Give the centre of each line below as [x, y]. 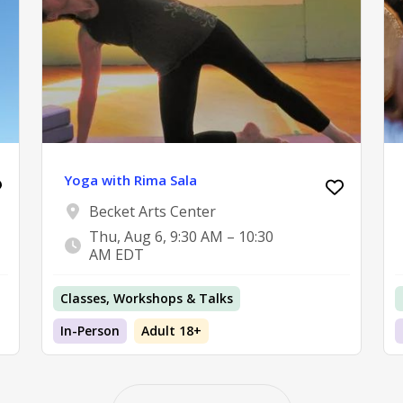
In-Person [90, 331]
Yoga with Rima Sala [130, 180]
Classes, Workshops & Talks [147, 299]
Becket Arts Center [152, 212]
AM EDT [116, 255]
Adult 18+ [171, 331]
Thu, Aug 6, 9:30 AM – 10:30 [181, 237]
